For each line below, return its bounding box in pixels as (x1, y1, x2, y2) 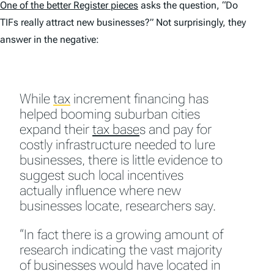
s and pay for (139, 122, 212, 138)
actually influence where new (20, 183, 181, 199)
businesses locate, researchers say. (20, 198, 216, 214)
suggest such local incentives (20, 168, 183, 183)
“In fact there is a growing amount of (20, 227, 223, 243)
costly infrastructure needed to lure (20, 137, 215, 153)
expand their (20, 122, 92, 138)
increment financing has (70, 91, 209, 107)
